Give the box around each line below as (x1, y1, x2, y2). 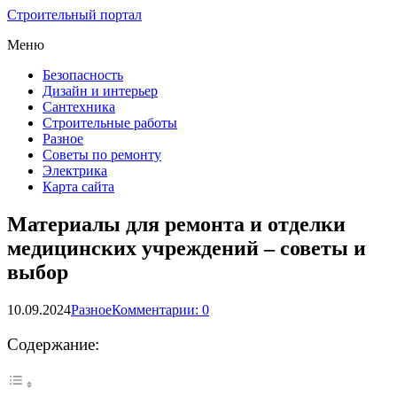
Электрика (43, 163, 107, 178)
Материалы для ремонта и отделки (7, 212, 346, 236)
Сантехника (43, 99, 115, 114)
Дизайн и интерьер (43, 83, 158, 98)
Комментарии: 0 (112, 301, 209, 317)
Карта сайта (43, 179, 114, 194)
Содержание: (7, 335, 99, 354)
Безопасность (43, 67, 123, 82)
